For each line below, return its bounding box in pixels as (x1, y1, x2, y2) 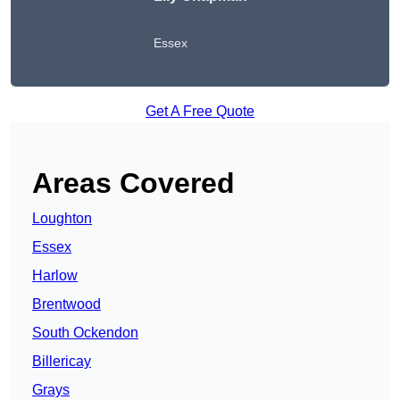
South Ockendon (32, 325, 138, 341)
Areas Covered (32, 167, 235, 200)
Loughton (32, 211, 92, 227)
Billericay (32, 354, 91, 370)
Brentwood (32, 296, 101, 312)
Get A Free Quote (146, 104, 254, 120)
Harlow (32, 268, 78, 284)
